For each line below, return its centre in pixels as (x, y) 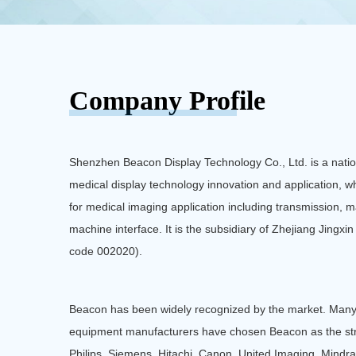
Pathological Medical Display (124, 35)
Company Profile (167, 100)
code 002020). (106, 252)
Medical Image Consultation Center (138, 11)
